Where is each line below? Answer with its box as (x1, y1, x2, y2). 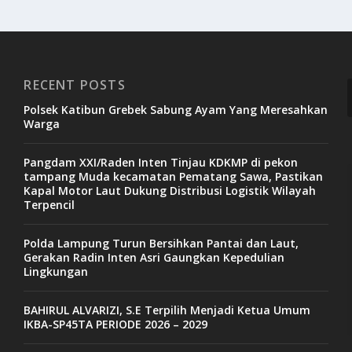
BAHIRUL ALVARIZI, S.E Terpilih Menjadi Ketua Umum (24, 302, 311, 317)
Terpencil (24, 196, 75, 212)
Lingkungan (24, 263, 89, 279)
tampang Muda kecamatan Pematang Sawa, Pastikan (24, 168, 324, 184)
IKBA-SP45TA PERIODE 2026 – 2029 (24, 316, 208, 332)
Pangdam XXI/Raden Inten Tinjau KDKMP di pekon (24, 154, 299, 170)
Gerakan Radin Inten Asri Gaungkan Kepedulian (24, 249, 285, 265)
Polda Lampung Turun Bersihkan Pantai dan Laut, (24, 235, 299, 251)
